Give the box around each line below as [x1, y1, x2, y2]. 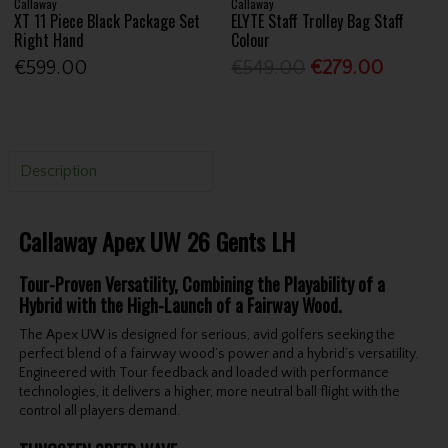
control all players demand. [18, 403, 180, 420]
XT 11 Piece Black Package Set [14, 9, 201, 34]
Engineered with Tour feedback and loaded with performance [18, 365, 389, 382]
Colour [231, 28, 271, 53]
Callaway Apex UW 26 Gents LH [18, 223, 295, 260]
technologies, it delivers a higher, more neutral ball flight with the [18, 384, 400, 401]
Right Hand [14, 28, 85, 53]
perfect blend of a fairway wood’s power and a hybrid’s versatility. [18, 346, 418, 363]
